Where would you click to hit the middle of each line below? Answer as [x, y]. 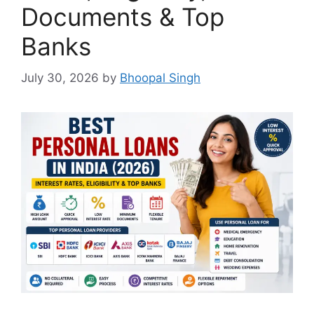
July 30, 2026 [60, 77]
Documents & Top [123, 17]
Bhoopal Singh [160, 77]
